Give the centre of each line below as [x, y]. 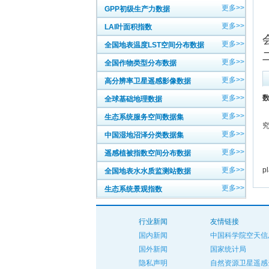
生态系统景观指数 [133, 189]
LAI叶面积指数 [128, 27]
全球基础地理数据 [133, 99]
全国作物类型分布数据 [141, 63]
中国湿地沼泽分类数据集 [144, 135]
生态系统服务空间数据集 [144, 117]
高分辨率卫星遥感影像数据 [148, 81]
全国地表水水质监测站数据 [148, 171]
